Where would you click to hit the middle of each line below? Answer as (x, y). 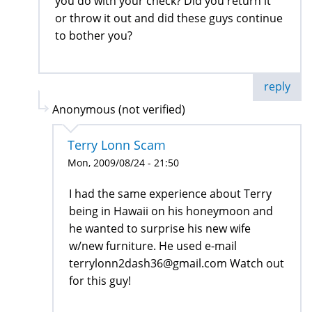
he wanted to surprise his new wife (160, 228)
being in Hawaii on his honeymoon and (171, 211)
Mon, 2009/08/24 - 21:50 (123, 162)
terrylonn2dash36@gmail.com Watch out (177, 263)
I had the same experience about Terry (170, 193)
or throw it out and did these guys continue (169, 18)
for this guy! (100, 280)
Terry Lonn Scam (117, 145)
